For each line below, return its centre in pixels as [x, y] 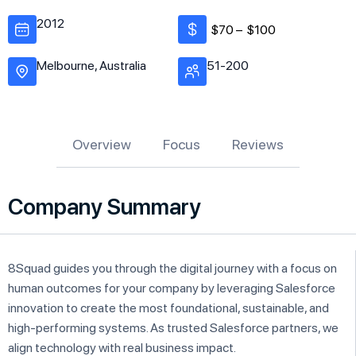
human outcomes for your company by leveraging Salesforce [172, 288]
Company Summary [104, 206]
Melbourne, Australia [91, 65]
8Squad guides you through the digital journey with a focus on [172, 268]
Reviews [258, 144]
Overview [102, 144]
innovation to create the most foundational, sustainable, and [168, 308]
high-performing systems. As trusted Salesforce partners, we [173, 327]
